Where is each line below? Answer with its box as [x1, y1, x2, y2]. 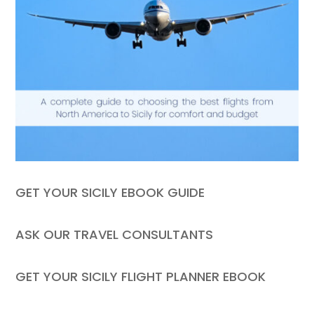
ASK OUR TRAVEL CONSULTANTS [15, 225, 214, 243]
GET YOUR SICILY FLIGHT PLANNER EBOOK [15, 267, 266, 285]
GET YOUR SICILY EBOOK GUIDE [15, 183, 205, 201]
